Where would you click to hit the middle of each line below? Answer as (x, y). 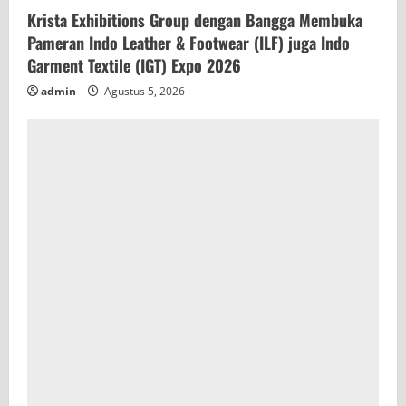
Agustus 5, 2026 (143, 91)
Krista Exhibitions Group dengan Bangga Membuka (195, 19)
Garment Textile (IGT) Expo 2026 (134, 65)
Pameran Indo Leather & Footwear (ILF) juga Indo (188, 42)
